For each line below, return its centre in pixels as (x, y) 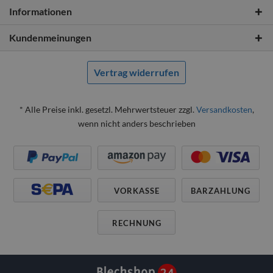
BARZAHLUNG (221, 191)
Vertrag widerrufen (136, 72)
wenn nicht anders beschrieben (136, 123)
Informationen (41, 11)
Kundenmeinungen (50, 37)
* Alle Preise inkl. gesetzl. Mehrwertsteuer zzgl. (108, 109)
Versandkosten (224, 109)
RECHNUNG (136, 223)
